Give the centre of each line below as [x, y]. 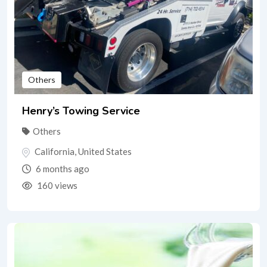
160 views [56, 185]
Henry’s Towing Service [81, 111]
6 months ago [62, 168]
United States [105, 151]
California [55, 151]
